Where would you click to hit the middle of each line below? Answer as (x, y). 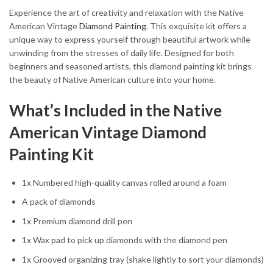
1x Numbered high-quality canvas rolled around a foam (124, 182)
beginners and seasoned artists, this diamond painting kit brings (130, 66)
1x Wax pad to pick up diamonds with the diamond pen (125, 240)
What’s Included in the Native (115, 111)
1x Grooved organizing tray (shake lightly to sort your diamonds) (143, 259)
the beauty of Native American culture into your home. (112, 80)
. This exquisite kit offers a (197, 26)
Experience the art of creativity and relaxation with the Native (126, 13)
